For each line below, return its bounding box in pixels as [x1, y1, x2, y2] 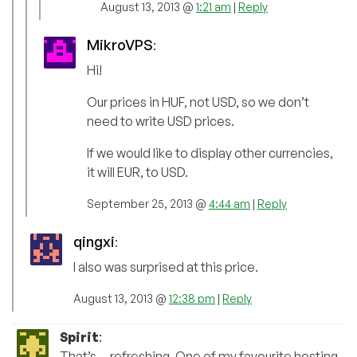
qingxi [73, 232, 115, 250]
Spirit [60, 328, 99, 345]
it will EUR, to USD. [87, 163, 188, 180]
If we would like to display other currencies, [87, 144, 333, 161]
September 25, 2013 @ [87, 196, 209, 210]
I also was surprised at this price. [73, 258, 258, 275]
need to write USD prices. [87, 112, 234, 129]
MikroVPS [87, 35, 153, 53]
